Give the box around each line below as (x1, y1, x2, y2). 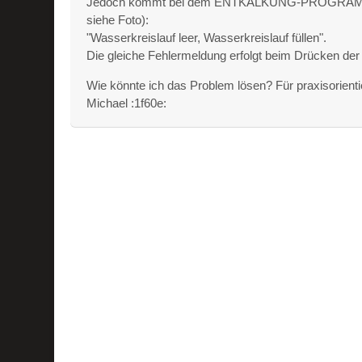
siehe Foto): (86, 13, 149, 27)
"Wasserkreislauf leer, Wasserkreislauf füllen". (86, 31, 327, 44)
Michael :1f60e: (86, 96, 167, 110)
